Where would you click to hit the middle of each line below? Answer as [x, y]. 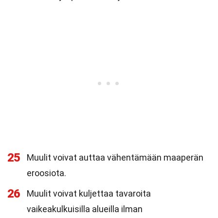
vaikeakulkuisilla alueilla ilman [85, 209]
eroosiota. [46, 173]
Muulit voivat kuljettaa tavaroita [89, 193]
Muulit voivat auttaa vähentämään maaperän [115, 157]
